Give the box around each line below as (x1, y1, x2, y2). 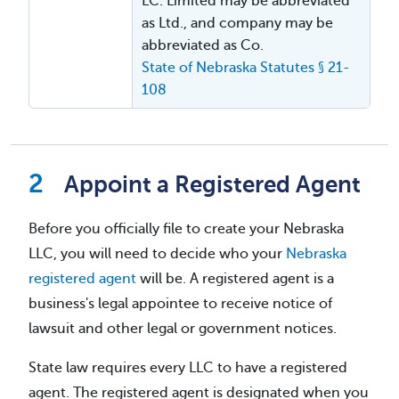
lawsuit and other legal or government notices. (28, 320, 337, 337)
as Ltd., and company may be (142, 14, 333, 31)
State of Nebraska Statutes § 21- (142, 59, 350, 76)
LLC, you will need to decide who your (28, 245, 286, 262)
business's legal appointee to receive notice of (28, 295, 332, 312)
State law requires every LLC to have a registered (28, 359, 347, 376)
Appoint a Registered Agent (64, 171, 361, 198)
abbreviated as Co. (142, 37, 267, 53)
